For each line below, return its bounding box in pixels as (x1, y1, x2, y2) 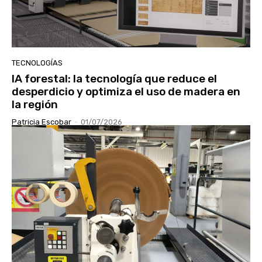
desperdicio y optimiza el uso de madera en (12, 85, 240, 99)
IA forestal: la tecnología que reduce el (12, 72, 217, 86)
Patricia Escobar (12, 118, 71, 127)
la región (12, 98, 58, 112)
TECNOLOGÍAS (12, 58, 63, 68)
